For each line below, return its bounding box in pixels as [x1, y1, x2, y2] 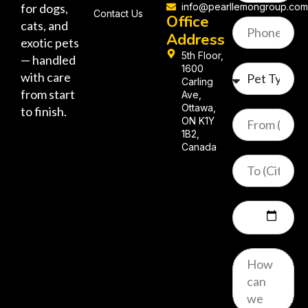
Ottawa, [181, 102, 217, 114]
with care [21, 69, 71, 85]
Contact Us [93, 8, 143, 20]
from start [21, 87, 75, 102]
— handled [21, 52, 76, 68]
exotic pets [21, 35, 79, 51]
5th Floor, [181, 49, 224, 62]
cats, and [21, 18, 68, 34]
